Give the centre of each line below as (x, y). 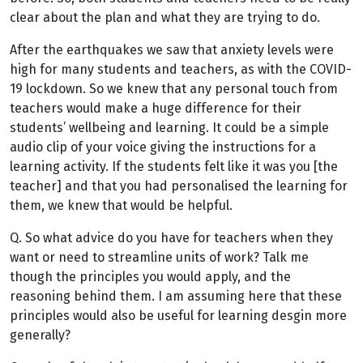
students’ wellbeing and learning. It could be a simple (169, 128)
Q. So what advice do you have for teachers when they (171, 238)
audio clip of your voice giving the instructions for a (163, 147)
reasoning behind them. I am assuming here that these (176, 296)
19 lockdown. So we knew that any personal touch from (174, 89)
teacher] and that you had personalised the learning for (179, 186)
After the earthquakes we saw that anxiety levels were (172, 50)
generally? (40, 335)
